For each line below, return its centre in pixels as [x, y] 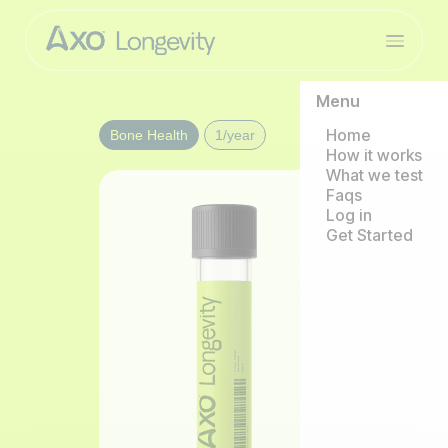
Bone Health [149, 135]
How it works [374, 155]
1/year [235, 135]
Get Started [369, 235]
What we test [374, 175]
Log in [349, 215]
